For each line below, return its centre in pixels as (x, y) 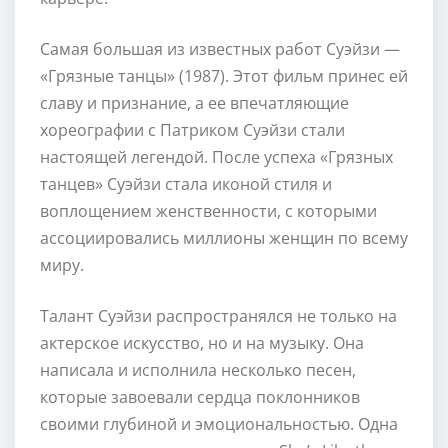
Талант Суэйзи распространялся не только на (218, 315)
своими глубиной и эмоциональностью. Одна (219, 423)
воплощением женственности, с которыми (208, 210)
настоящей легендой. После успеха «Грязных (216, 156)
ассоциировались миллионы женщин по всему (224, 237)
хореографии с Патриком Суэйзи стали (192, 129)
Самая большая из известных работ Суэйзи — (220, 48)
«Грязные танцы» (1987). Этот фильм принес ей (224, 75)
